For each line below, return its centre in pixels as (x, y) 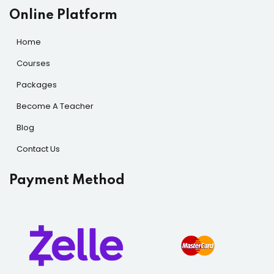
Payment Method (67, 180)
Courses (33, 63)
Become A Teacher (55, 106)
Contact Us (38, 149)
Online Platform (63, 15)
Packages (37, 85)
